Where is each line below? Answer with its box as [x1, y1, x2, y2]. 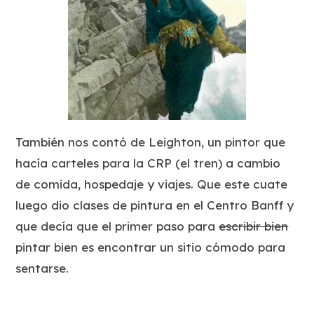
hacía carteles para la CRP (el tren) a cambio [15, 155, 281, 170]
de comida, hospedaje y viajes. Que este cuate [15, 176, 288, 191]
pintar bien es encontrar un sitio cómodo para [15, 239, 286, 254]
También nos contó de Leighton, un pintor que [15, 134, 286, 149]
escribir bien [219, 218, 289, 233]
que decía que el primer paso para [15, 218, 219, 233]
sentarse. [15, 260, 69, 275]
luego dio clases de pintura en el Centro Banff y [15, 197, 294, 212]
